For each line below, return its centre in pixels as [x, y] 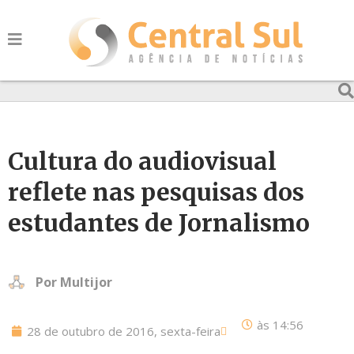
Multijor [86, 282]
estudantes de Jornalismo [159, 223]
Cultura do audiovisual [142, 161]
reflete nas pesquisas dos [156, 192]
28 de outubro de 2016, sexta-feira [124, 331]
